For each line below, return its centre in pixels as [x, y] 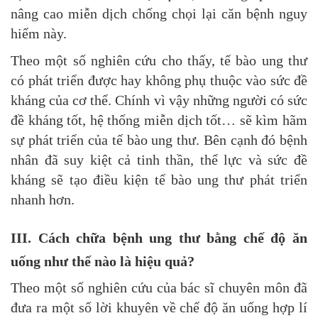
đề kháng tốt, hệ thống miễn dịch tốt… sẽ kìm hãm [159, 120]
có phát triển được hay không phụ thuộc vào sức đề [159, 81]
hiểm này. [39, 34]
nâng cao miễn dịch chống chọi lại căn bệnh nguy [159, 14]
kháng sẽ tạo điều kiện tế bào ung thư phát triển [159, 180]
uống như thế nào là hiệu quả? [103, 262]
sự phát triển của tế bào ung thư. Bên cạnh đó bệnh [159, 140]
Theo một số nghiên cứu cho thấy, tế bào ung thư [159, 61]
